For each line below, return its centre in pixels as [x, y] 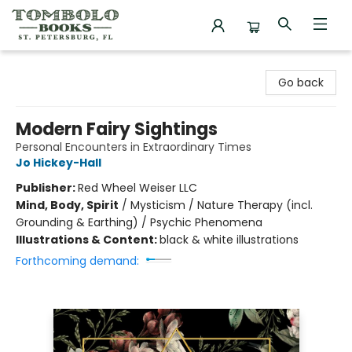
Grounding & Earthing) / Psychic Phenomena [139, 222]
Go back [301, 82]
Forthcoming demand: [77, 261]
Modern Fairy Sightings [117, 129]
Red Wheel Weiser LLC [137, 188]
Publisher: [47, 188]
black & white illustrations [229, 240]
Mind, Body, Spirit [67, 205]
